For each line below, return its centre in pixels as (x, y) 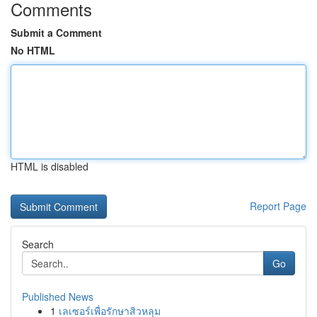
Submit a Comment (56, 33)
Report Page (278, 206)
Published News (58, 296)
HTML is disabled (50, 166)
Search (38, 244)
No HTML (33, 50)
